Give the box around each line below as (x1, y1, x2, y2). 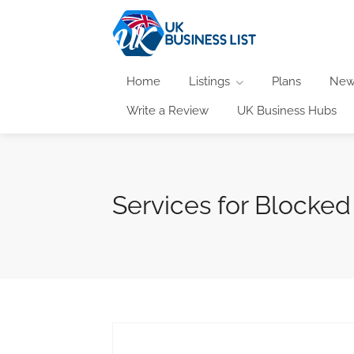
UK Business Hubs (237, 103, 337, 118)
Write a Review (126, 103, 209, 118)
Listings (189, 73, 230, 88)
